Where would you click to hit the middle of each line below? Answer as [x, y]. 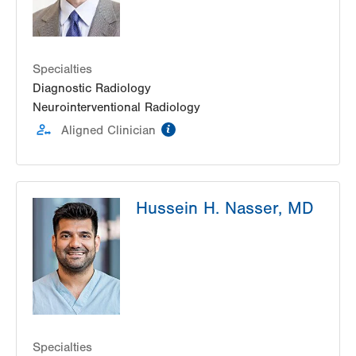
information [212, 127]
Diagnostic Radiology [92, 89]
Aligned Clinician [108, 131]
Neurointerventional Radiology [116, 108]
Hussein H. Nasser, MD [224, 209]
